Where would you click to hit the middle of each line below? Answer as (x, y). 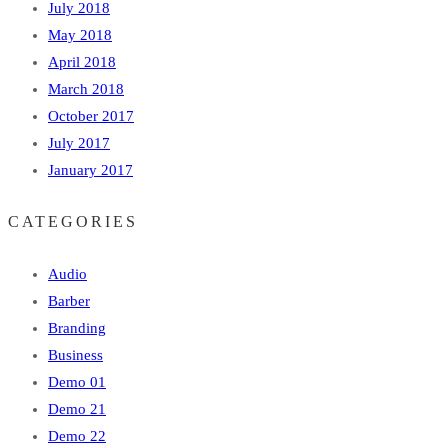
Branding (77, 328)
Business (75, 355)
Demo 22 (77, 436)
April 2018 (82, 61)
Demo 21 (77, 409)
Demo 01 (77, 382)
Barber (69, 301)
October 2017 (91, 115)
